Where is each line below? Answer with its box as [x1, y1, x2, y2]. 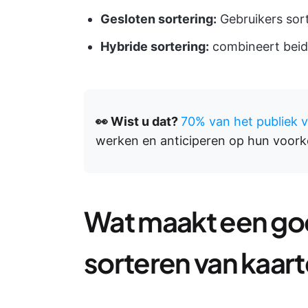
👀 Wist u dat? [96, 114, 181, 129]
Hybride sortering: [100, 39, 209, 54]
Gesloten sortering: [100, 12, 217, 26]
